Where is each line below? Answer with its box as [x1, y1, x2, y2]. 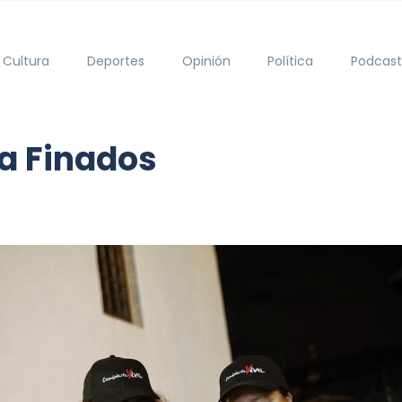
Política [267, 51, 314, 70]
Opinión [181, 51, 231, 70]
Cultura [3, 51, 50, 70]
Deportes [86, 51, 144, 70]
